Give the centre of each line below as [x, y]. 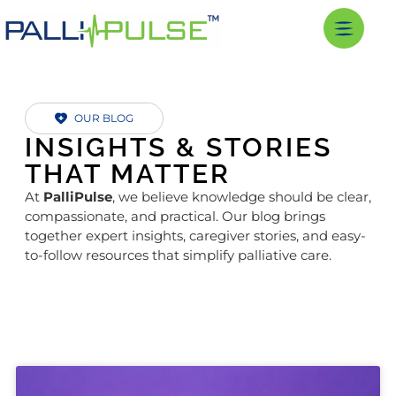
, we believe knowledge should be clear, [241, 196]
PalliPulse [77, 196]
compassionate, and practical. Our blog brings [175, 216]
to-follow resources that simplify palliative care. [178, 255]
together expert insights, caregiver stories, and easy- [195, 235]
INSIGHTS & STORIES [178, 147]
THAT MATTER [127, 173]
